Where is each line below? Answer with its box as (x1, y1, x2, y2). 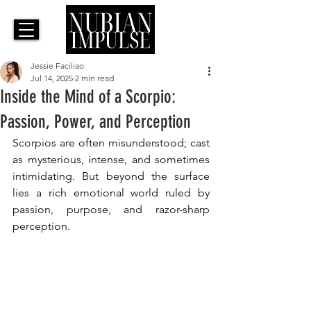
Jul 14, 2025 (31, 73, 73, 84)
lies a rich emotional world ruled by (12, 186, 210, 200)
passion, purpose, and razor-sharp (12, 203, 210, 217)
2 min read (75, 73, 114, 84)
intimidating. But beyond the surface (12, 169, 210, 183)
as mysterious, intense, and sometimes (12, 153, 210, 167)
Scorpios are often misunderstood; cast (12, 136, 210, 150)
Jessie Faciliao (31, 60, 84, 72)
